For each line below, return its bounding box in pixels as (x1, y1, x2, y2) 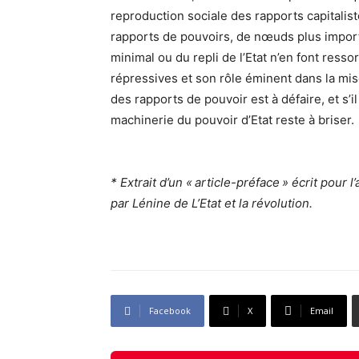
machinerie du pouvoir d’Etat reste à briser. (111, 112, 354, 128)
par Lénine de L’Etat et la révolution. (111, 196, 313, 212)
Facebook (149, 305, 191, 317)
